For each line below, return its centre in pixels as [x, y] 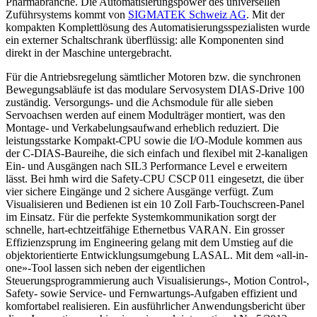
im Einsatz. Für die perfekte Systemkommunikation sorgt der [141, 217]
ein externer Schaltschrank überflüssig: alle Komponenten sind [145, 40]
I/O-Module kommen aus [244, 140]
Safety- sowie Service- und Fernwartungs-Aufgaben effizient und [151, 293]
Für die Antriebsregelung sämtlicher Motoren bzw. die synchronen [153, 76]
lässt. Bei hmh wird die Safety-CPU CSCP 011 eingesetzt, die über [155, 178]
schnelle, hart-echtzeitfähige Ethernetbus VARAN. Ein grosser [145, 229]
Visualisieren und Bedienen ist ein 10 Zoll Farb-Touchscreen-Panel [155, 204]
